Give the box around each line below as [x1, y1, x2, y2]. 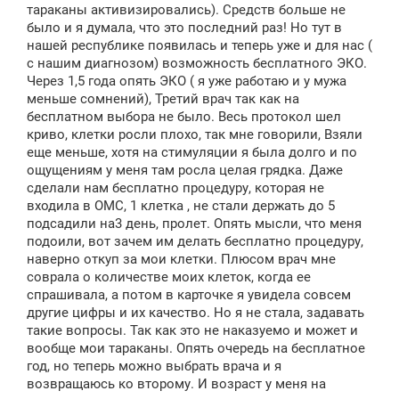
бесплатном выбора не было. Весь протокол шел [27, 109, 341, 125]
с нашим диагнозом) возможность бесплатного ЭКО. [27, 55, 367, 71]
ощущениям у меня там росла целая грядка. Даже [27, 162, 343, 178]
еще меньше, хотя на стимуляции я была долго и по [27, 144, 357, 160]
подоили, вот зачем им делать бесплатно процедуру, [27, 233, 363, 249]
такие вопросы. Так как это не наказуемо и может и [27, 322, 358, 338]
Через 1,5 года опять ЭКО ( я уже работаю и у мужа [27, 73, 346, 89]
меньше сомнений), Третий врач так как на [27, 91, 299, 107]
